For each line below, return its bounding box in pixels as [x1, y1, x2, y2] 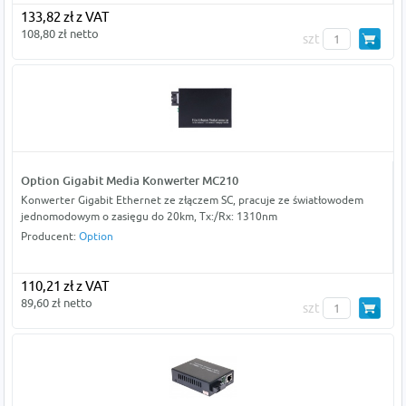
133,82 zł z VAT [20, 8, 109, 24]
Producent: [20, 228, 79, 243]
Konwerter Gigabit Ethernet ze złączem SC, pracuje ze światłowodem [20, 192, 363, 207]
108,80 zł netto [20, 25, 99, 41]
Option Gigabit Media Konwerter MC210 [20, 172, 238, 188]
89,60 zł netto [20, 295, 92, 310]
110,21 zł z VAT [20, 277, 109, 294]
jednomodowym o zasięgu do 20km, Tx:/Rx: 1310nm [20, 208, 277, 223]
